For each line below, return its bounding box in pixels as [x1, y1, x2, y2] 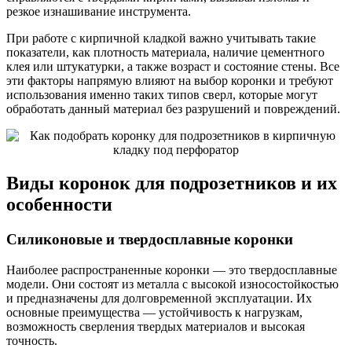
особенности [6, 194, 112, 215]
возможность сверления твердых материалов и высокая [6, 319, 305, 333]
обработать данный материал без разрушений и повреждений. [6, 102, 340, 116]
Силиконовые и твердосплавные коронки [6, 231, 293, 248]
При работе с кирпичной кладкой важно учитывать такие [6, 31, 316, 46]
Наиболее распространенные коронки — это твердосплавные [6, 262, 337, 277]
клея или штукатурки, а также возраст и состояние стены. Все [6, 60, 339, 74]
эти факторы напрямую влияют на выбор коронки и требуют [6, 74, 333, 88]
